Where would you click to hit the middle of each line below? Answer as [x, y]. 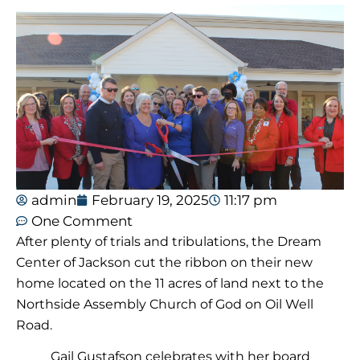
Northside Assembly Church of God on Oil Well [165, 304]
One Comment [82, 221]
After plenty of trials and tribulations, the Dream [169, 241]
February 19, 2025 [150, 200]
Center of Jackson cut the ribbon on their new [164, 262]
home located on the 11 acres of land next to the [170, 283]
